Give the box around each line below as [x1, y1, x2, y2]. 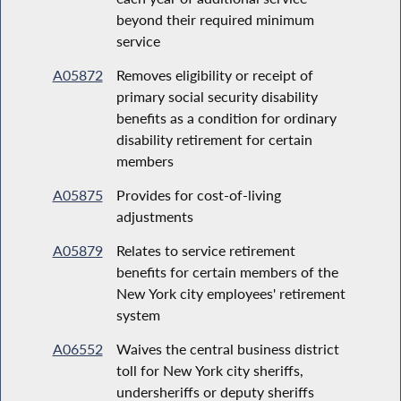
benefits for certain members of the [115, 262, 338, 280]
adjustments [115, 207, 193, 225]
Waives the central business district [115, 339, 339, 357]
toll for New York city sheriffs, [115, 361, 303, 379]
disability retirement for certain [115, 130, 312, 148]
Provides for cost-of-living [115, 185, 281, 203]
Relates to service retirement [115, 241, 295, 259]
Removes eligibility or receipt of [115, 65, 313, 83]
